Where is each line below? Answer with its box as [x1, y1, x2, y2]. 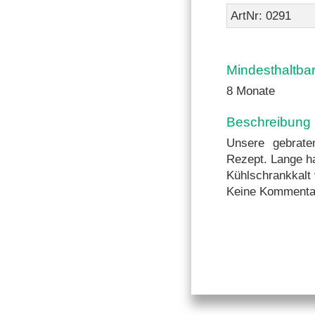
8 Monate [226, 84, 275, 98]
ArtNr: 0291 [231, 9, 291, 22]
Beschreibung [226, 115, 311, 129]
